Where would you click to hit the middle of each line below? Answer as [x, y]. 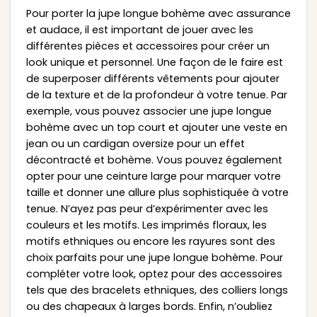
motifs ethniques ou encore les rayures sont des [150, 242]
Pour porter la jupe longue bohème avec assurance [158, 14]
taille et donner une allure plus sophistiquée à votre [157, 193]
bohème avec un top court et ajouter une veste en [156, 128]
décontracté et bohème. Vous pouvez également [154, 160]
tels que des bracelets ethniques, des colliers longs [157, 290]
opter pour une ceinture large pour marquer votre [153, 177]
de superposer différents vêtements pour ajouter [152, 79]
